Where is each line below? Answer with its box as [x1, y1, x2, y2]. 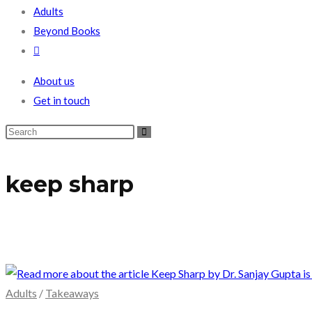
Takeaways [45, 286, 99, 299]
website [33, 65, 78, 81]
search [33, 88, 71, 103]
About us [33, 75, 75, 87]
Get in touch [33, 94, 90, 107]
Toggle [33, 43, 73, 58]
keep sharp [6, 171, 134, 198]
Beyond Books [33, 24, 100, 37]
